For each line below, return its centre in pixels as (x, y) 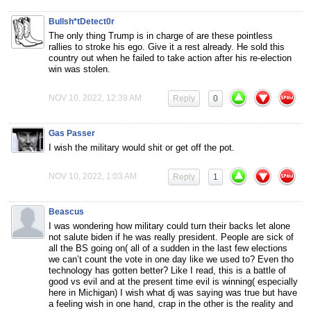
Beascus (66, 212)
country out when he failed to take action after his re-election (170, 58)
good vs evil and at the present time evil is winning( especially (173, 282)
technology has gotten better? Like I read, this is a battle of (167, 271)
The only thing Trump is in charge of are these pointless (161, 36)
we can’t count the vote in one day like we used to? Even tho (171, 260)
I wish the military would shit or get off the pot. (142, 148)
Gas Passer (72, 134)
